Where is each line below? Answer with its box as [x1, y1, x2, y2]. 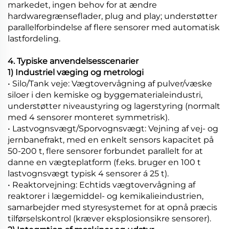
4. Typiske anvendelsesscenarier [8, 56, 139, 66]
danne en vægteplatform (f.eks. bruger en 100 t [8, 157, 201, 167]
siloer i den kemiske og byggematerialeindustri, [8, 89, 202, 100]
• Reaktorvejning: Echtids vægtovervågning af [8, 179, 195, 190]
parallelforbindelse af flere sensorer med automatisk [8, 22, 220, 32]
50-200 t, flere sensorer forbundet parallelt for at [8, 146, 203, 156]
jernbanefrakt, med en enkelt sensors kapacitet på [8, 134, 214, 145]
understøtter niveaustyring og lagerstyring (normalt [8, 101, 220, 111]
